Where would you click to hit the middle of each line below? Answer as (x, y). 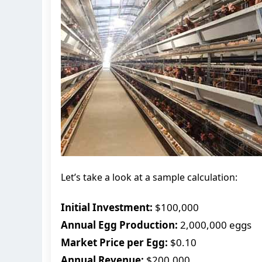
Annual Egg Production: (119, 225)
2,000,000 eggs (215, 225)
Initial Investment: (107, 207)
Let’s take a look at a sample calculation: (149, 177)
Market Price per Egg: (114, 242)
